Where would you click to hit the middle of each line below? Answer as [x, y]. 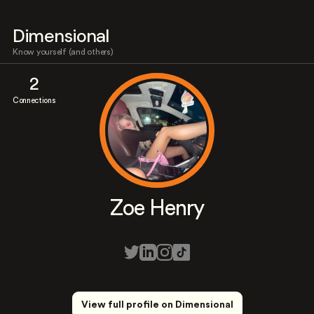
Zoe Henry [157, 209]
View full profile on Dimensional [157, 305]
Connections [34, 101]
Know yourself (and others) [63, 52]
